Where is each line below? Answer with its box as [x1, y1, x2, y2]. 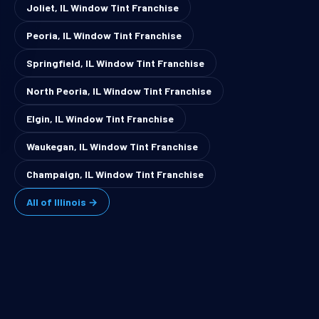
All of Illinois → [26, 196, 98, 209]
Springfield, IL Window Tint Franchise [26, 57, 204, 70]
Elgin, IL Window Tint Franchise [26, 113, 174, 125]
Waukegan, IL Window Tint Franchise [26, 140, 198, 153]
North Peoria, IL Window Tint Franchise [26, 85, 211, 98]
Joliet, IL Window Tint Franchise [26, 1, 179, 14]
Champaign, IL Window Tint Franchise [26, 168, 204, 181]
